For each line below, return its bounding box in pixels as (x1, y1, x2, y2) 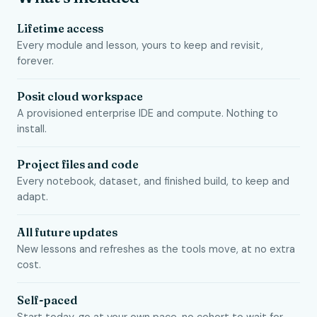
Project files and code (17, 157, 139, 171)
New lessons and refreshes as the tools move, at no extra (17, 243, 295, 255)
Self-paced (17, 293, 78, 307)
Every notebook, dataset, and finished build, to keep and (17, 175, 289, 188)
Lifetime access (17, 21, 103, 35)
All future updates (17, 225, 117, 239)
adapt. (17, 190, 48, 203)
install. (17, 122, 47, 135)
